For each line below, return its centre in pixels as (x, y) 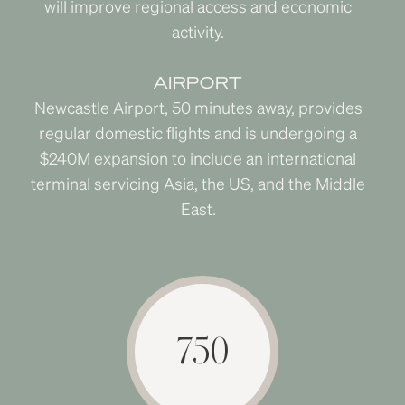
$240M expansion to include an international (198, 158)
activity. (198, 31)
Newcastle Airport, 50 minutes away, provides (198, 107)
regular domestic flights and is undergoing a (198, 132)
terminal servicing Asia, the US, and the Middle (198, 183)
